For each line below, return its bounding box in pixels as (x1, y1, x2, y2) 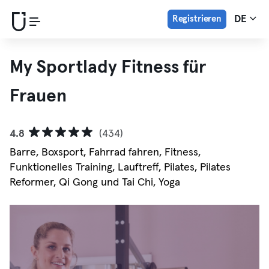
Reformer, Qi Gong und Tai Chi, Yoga (10, 177, 180, 188)
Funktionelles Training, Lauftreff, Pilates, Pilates (10, 162, 231, 173)
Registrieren (172, 14, 222, 23)
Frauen (10, 87, 67, 105)
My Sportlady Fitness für (10, 58, 207, 76)
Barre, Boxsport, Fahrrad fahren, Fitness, (10, 147, 201, 158)
